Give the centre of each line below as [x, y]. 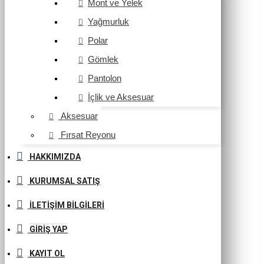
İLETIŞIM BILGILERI [67, 205]
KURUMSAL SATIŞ [65, 181]
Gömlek [103, 59]
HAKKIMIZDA [55, 157]
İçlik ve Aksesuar [121, 97]
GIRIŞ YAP [49, 229]
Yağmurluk [108, 22]
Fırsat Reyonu [88, 135]
